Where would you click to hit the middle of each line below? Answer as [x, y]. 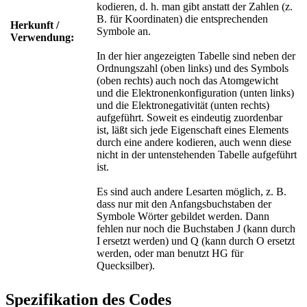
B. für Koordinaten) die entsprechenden [182, 19]
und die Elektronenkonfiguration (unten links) [195, 93]
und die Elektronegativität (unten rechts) [183, 105]
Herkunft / [35, 25]
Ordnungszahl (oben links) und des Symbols [193, 68]
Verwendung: [42, 37]
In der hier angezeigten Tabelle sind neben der [196, 56]
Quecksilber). [126, 265]
